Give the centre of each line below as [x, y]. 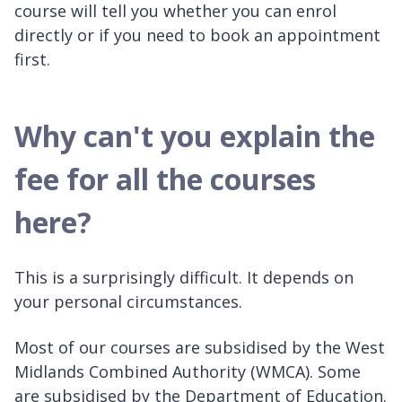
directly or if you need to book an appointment [197, 35]
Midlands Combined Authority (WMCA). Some [188, 372]
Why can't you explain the [195, 136]
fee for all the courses [165, 179]
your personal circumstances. [128, 302]
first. [32, 60]
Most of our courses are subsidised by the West [200, 348]
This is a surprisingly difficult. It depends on [184, 278]
